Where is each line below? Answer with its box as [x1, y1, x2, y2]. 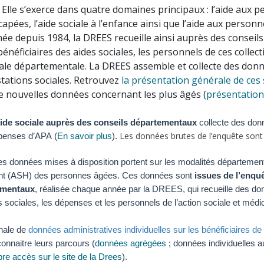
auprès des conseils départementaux [46, 117, 197, 127]
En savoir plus [57, 131, 112, 141]
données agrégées [95, 238, 166, 248]
